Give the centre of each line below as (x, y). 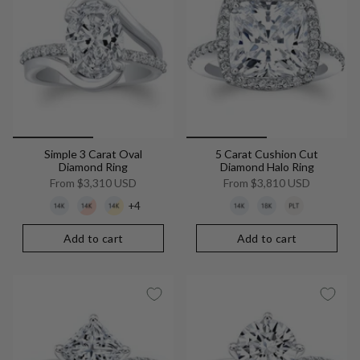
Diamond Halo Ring (267, 167)
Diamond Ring (93, 167)
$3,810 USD (279, 183)
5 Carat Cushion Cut (267, 154)
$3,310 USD (106, 183)
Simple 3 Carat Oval (93, 154)
